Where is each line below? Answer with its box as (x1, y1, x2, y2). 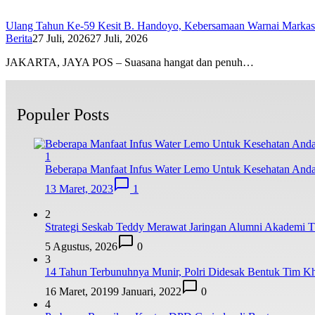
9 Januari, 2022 (113, 285, 181, 298)
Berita (6, 32, 32, 44)
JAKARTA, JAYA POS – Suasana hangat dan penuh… (6, 56, 254, 68)
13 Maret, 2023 (45, 183, 113, 195)
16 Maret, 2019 (45, 285, 113, 298)
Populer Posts (17, 105, 109, 124)
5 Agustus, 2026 (45, 240, 117, 253)
